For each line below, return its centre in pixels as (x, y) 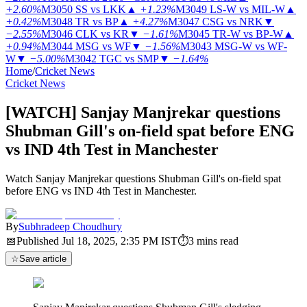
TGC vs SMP (129, 59)
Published (38, 241)
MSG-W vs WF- (251, 46)
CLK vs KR (102, 34)
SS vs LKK (101, 9)
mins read (218, 241)
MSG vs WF (103, 46)
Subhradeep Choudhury (70, 226)
